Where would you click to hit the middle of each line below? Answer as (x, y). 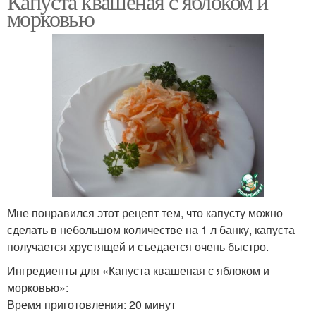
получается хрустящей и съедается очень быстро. (138, 247)
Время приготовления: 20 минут (91, 305)
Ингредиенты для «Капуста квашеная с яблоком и (138, 271)
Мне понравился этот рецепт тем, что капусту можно (145, 213)
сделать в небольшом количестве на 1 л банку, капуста (151, 230)
